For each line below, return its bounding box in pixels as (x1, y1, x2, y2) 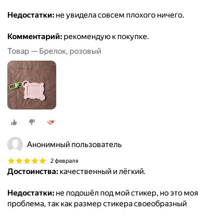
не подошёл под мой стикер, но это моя (54, 188, 198, 198)
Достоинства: (7, 167, 58, 176)
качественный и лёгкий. (58, 167, 146, 176)
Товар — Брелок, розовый (7, 46, 101, 56)
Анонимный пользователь (27, 140, 122, 150)
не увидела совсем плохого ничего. (54, 10, 184, 20)
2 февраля (50, 157, 78, 164)
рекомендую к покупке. (62, 32, 149, 42)
